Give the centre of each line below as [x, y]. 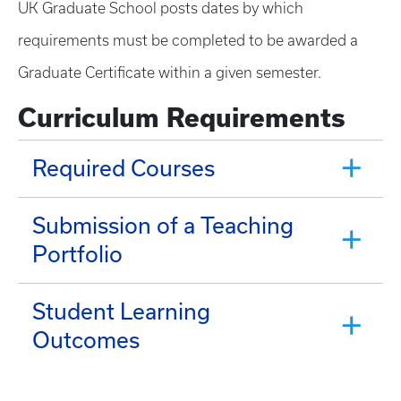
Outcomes [86, 340]
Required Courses [124, 168]
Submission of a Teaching [163, 225]
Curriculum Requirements [182, 118]
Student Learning [121, 311]
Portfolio [77, 254]
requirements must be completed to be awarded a [188, 40]
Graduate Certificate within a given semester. [170, 73]
